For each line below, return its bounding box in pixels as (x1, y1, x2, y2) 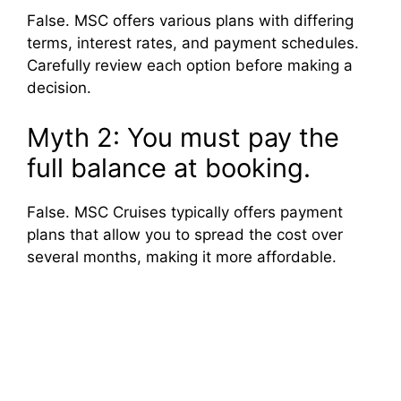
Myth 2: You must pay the (27, 121, 339, 153)
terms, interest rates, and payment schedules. (27, 34, 359, 53)
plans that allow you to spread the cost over (27, 225, 343, 243)
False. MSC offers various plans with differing (27, 12, 354, 30)
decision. (27, 79, 91, 98)
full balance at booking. (27, 151, 311, 183)
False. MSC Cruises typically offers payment (27, 202, 343, 221)
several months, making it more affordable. (27, 247, 337, 266)
